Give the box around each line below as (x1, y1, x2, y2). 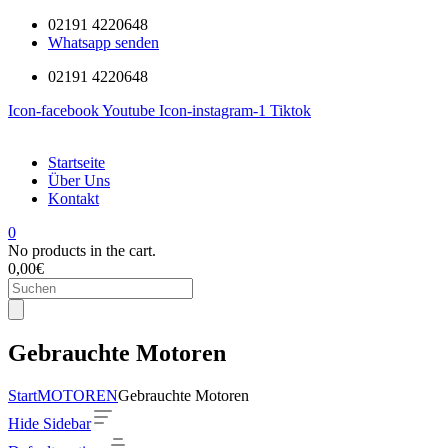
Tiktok (270, 102, 311, 119)
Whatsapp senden (48, 34, 159, 51)
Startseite (48, 154, 105, 171)
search (7, 295, 47, 312)
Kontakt (48, 190, 99, 207)
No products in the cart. (8, 242, 156, 259)
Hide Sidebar (8, 414, 91, 432)
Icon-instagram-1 (159, 102, 266, 119)
